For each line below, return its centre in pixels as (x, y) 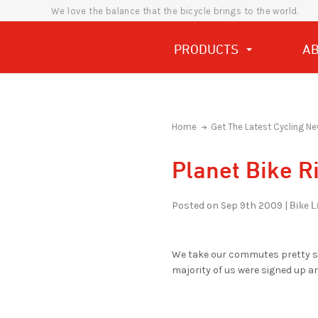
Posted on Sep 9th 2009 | (230, 205)
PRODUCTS (208, 49)
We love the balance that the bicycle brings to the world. (175, 11)
